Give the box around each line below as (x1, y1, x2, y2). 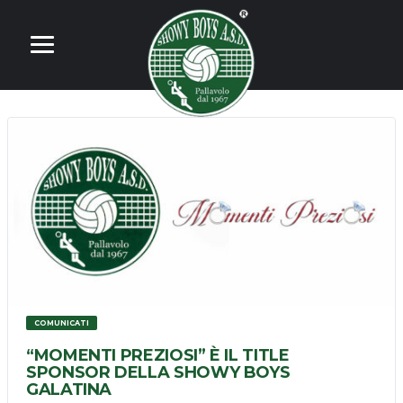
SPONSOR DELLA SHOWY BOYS (26, 363, 291, 383)
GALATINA (26, 380, 112, 400)
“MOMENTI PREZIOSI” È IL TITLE (26, 345, 290, 366)
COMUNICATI (33, 318, 89, 328)
